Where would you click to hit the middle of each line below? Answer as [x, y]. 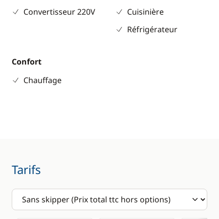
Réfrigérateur [152, 29]
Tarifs [26, 169]
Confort [27, 62]
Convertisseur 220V [59, 12]
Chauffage [43, 80]
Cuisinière [145, 12]
